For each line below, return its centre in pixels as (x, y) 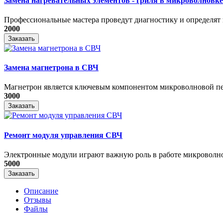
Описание (41, 191)
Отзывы (38, 200)
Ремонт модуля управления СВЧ (63, 135)
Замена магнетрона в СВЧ (51, 68)
